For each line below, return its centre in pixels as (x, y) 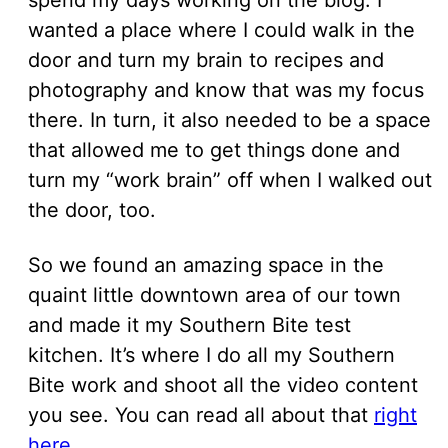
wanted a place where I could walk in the (221, 29)
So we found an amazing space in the (206, 264)
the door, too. (95, 209)
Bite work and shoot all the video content (223, 384)
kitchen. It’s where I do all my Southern (211, 354)
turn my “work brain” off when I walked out (230, 179)
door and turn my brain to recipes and (206, 59)
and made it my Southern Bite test (189, 324)
